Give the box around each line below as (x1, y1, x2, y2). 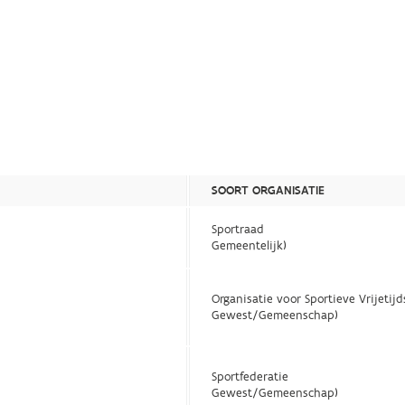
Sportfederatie (212, 368, 289, 385)
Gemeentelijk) (212, 237, 287, 254)
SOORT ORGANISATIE (212, 182, 325, 199)
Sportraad (212, 221, 265, 238)
